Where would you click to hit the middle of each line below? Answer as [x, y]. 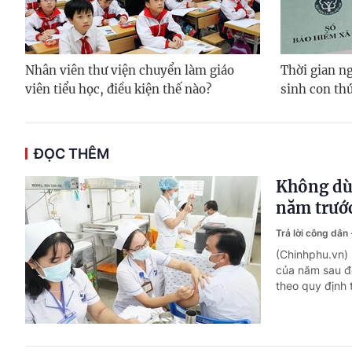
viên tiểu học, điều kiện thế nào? [118, 89]
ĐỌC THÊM [71, 153]
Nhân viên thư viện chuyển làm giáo [130, 70]
